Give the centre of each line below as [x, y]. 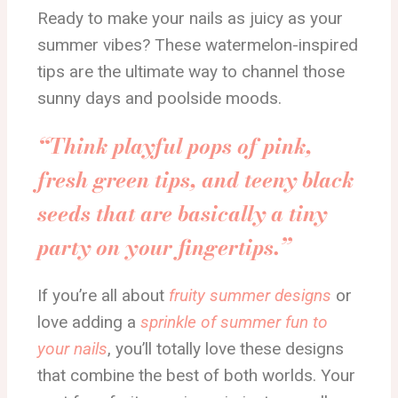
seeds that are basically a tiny [182, 214]
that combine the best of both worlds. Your [196, 375]
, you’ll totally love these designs [226, 349]
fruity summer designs [250, 295]
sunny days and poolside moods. [159, 98]
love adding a [89, 322]
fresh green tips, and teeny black [195, 180]
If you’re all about [103, 295]
